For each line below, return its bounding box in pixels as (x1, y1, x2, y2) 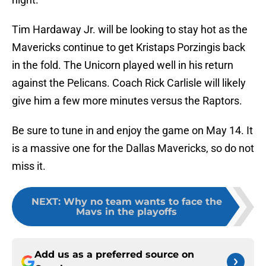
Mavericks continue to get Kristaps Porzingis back (12, 41, 245, 54)
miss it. (12, 160, 46, 173)
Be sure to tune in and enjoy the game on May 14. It (12, 124, 253, 137)
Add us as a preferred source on (34, 249, 194, 261)
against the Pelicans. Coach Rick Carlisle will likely (12, 77, 246, 90)
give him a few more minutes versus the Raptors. (12, 94, 242, 107)
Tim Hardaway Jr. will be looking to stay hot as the (12, 23, 248, 36)
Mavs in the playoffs (76, 206, 177, 218)
